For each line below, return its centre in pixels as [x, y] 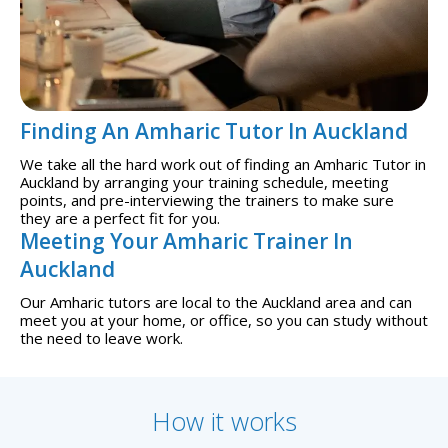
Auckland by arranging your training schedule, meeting [204, 182]
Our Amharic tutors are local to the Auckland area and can [216, 302]
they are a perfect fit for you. [120, 218]
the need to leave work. [101, 338]
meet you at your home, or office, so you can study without [224, 320]
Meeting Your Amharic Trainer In [186, 241]
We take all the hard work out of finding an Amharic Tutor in [223, 164]
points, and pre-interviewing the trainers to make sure [207, 200]
